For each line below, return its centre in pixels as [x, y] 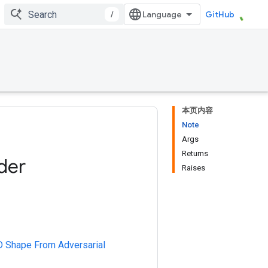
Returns [195, 153]
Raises [194, 168]
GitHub [220, 14]
